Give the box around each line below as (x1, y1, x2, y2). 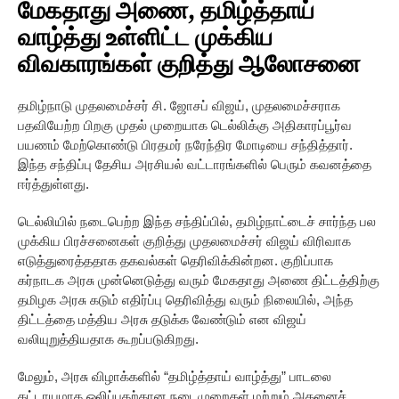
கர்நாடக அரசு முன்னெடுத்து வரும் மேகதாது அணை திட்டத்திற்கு (18, 272, 379, 288)
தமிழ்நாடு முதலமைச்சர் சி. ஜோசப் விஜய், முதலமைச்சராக (18, 97, 340, 113)
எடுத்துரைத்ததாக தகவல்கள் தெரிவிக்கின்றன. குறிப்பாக (18, 252, 333, 268)
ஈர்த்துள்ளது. (18, 175, 89, 191)
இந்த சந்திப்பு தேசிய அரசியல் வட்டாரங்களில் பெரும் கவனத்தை (18, 156, 371, 172)
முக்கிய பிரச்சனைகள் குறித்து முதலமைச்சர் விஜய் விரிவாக (18, 232, 351, 248)
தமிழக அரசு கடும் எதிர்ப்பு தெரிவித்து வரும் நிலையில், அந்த (18, 291, 353, 307)
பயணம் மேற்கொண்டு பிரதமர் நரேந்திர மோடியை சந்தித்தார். (18, 136, 353, 152)
